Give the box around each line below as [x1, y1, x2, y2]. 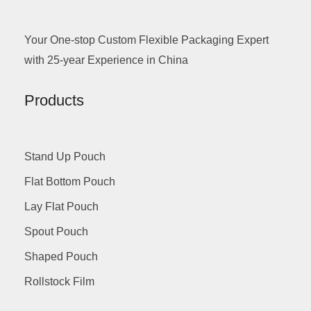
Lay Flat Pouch [24, 201, 99, 213]
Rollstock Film [24, 276, 94, 288]
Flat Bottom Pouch [24, 176, 115, 188]
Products [24, 92, 84, 110]
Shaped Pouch [24, 251, 98, 263]
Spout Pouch [24, 226, 88, 238]
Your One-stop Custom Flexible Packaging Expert [24, 34, 269, 47]
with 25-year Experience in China [24, 54, 188, 67]
